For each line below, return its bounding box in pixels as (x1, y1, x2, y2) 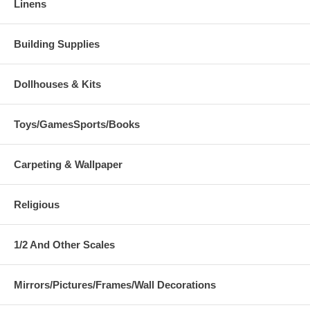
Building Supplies (14, 37, 100, 50)
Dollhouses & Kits (14, 77, 101, 90)
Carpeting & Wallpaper (14, 158, 122, 170)
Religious (14, 198, 60, 210)
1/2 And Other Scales (14, 238, 115, 250)
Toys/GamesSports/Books (14, 118, 140, 130)
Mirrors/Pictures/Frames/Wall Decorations (14, 278, 216, 291)
